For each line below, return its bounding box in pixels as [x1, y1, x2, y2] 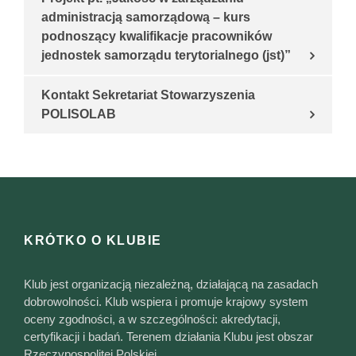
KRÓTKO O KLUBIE [24, 234, 162, 248]
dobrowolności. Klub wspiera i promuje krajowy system [24, 295, 308, 309]
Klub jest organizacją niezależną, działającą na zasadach [24, 277, 318, 292]
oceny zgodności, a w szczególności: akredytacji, [24, 312, 281, 327]
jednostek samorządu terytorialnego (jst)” [41, 48, 291, 63]
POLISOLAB [41, 107, 116, 122]
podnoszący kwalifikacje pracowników [41, 29, 272, 44]
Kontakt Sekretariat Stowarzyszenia [41, 88, 255, 103]
